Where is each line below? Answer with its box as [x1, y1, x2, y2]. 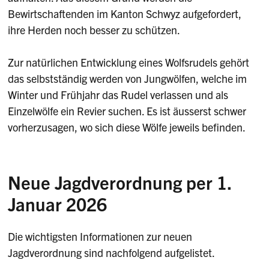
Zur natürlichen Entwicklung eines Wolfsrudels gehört [8, 55, 250, 70]
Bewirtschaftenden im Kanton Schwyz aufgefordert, [8, 7, 242, 21]
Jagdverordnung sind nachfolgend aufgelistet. [8, 245, 216, 259]
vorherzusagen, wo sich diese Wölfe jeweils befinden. [8, 120, 246, 134]
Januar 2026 [8, 192, 107, 216]
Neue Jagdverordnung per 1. [8, 171, 232, 194]
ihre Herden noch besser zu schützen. [8, 23, 181, 37]
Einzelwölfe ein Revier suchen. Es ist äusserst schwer [8, 104, 247, 118]
